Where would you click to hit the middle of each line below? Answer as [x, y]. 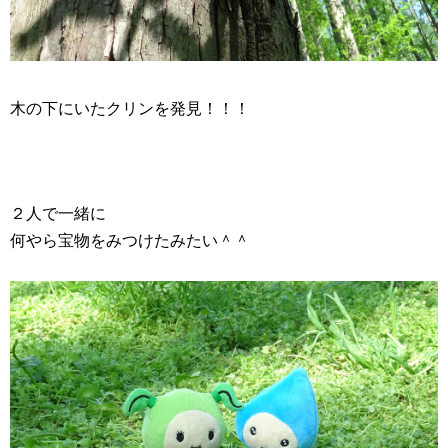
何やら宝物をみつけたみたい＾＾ [130, 240]
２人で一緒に [58, 213]
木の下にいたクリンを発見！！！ [130, 108]
